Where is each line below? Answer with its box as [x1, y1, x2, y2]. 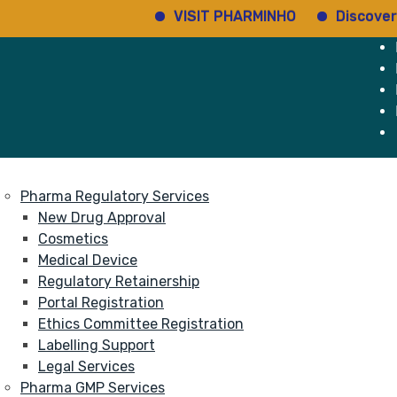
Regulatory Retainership [38, 273, 199, 290]
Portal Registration [38, 294, 164, 311]
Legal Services [38, 358, 135, 375]
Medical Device [38, 252, 137, 269]
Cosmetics [38, 230, 108, 247]
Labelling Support [38, 337, 155, 354]
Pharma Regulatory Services [20, 188, 209, 205]
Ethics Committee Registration [38, 315, 244, 332]
